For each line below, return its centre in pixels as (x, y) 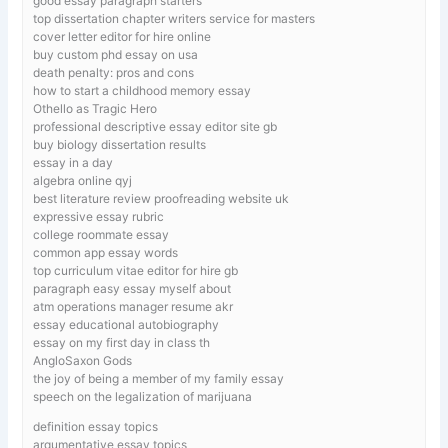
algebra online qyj (83, 180)
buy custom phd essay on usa (116, 54)
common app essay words (106, 252)
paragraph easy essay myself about (132, 288)
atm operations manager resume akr (133, 306)
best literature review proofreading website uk (161, 198)
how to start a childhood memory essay (142, 90)
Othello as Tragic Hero (95, 108)
